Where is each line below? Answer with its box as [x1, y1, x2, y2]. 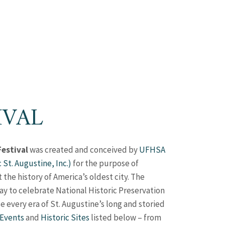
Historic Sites [41, 212, 89, 223]
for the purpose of [71, 158, 139, 169]
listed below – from [89, 212, 161, 223]
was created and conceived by [28, 144, 139, 155]
